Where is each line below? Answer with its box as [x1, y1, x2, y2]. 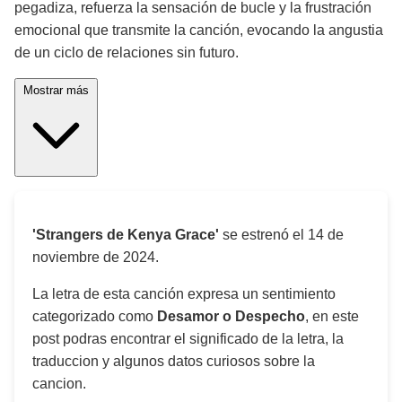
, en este [305, 309, 359, 324]
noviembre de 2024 [32, 249, 155, 265]
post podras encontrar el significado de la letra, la [32, 331, 344, 346]
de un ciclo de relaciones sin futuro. [14, 45, 239, 60]
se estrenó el [219, 227, 308, 242]
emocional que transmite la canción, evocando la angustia [14, 22, 383, 38]
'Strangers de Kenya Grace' [32, 227, 219, 242]
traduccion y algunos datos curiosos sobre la [32, 354, 315, 369]
